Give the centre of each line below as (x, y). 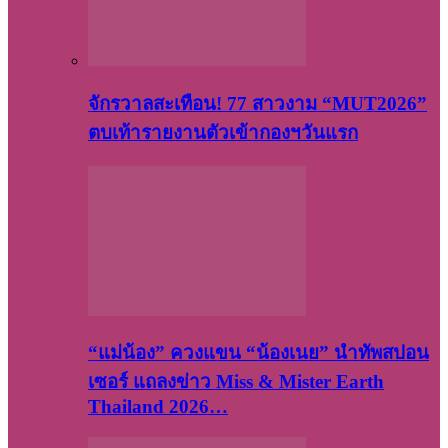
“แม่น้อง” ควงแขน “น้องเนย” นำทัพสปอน (258, 353)
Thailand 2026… (158, 407)
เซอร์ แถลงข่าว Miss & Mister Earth (236, 382)
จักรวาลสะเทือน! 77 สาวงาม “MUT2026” (257, 103)
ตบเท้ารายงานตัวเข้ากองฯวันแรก (223, 132)
